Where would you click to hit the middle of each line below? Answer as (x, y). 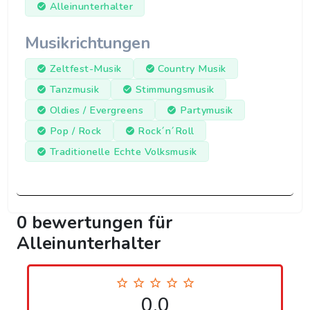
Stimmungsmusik (175, 90)
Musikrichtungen (88, 43)
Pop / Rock (75, 131)
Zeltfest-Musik (85, 69)
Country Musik (192, 69)
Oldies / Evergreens (96, 110)
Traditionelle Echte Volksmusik (123, 152)
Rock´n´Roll (166, 131)
